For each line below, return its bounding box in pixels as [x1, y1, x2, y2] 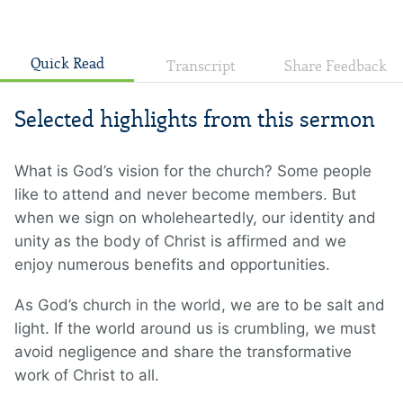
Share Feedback [284, 58, 388, 76]
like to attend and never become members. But [14, 185, 356, 204]
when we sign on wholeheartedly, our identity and [14, 209, 376, 228]
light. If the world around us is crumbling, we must [14, 319, 376, 338]
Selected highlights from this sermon [14, 106, 375, 133]
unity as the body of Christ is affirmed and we [14, 232, 346, 251]
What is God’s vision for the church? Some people [14, 162, 372, 181]
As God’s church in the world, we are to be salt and [14, 296, 385, 315]
